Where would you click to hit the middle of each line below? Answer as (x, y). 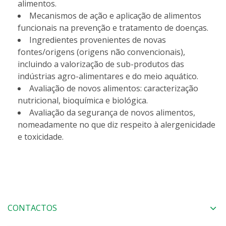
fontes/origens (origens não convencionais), (101, 52)
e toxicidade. (41, 137)
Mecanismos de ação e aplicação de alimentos (115, 16)
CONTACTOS (32, 208)
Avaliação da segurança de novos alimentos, (112, 112)
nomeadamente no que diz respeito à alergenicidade (117, 125)
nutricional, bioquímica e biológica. (83, 100)
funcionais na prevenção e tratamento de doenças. (113, 28)
